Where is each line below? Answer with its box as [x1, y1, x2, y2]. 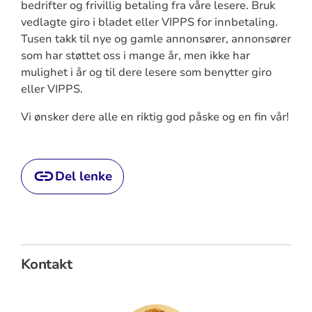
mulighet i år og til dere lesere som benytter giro [20, 64, 272, 80]
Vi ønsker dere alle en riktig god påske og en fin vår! [20, 109, 289, 125]
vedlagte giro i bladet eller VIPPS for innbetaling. [20, 14, 278, 30]
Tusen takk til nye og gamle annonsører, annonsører [20, 31, 291, 47]
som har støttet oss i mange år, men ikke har [20, 47, 250, 63]
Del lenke [54, 167, 112, 185]
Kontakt [20, 254, 72, 274]
